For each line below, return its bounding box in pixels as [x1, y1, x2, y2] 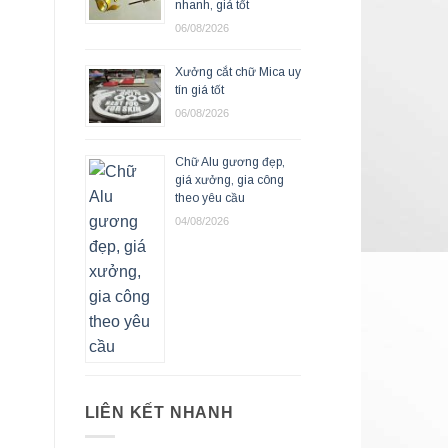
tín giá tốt [174, 82, 224, 97]
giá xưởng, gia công [174, 172, 284, 187]
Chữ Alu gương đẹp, [174, 154, 285, 169]
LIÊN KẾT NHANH [84, 403, 234, 421]
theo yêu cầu [174, 190, 245, 205]
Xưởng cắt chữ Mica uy [174, 64, 301, 79]
